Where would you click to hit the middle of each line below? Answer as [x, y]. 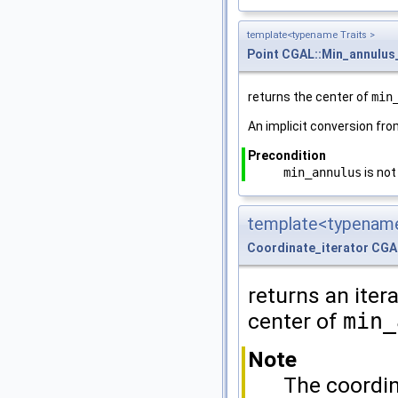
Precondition [287, 156]
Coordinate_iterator [308, 248]
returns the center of [310, 97]
